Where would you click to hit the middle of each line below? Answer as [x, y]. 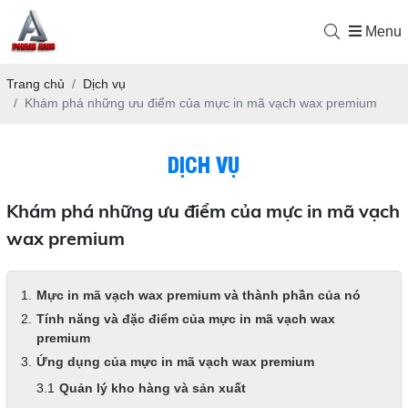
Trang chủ [35, 84]
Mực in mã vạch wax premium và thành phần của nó [198, 295]
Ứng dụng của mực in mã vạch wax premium [175, 362]
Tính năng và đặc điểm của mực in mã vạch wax [185, 319]
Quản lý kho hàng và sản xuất [152, 388]
